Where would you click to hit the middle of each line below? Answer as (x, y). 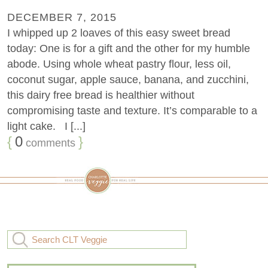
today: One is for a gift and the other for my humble (129, 49)
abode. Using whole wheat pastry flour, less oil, (119, 64)
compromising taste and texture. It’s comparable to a (132, 111)
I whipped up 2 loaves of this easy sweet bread (119, 33)
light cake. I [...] (46, 127)
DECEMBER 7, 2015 (62, 18)
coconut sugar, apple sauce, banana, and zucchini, (128, 80)
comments (49, 143)
